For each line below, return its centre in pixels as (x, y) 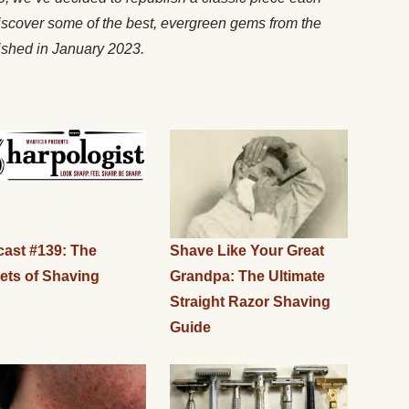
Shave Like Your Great (246, 251)
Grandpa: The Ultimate (247, 276)
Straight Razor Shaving (250, 302)
